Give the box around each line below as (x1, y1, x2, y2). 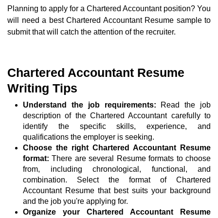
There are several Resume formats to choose (49, 154, 211, 163)
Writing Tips (7, 81, 77, 95)
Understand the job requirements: (23, 101, 156, 109)
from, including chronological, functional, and (23, 165, 211, 174)
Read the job (156, 101, 211, 109)
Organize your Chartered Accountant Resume (23, 208, 211, 217)
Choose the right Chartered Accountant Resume (23, 144, 211, 152)
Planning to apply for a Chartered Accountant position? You (7, 4, 211, 13)
